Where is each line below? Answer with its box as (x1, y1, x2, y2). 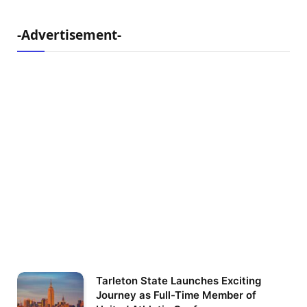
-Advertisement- (17, 25, 121, 44)
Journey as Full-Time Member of (96, 288, 256, 302)
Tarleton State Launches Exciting (96, 273, 261, 287)
